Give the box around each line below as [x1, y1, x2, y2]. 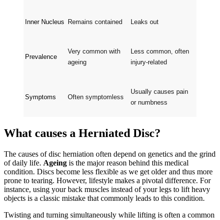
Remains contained [68, 18, 122, 26]
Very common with [68, 47, 120, 55]
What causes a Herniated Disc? [4, 126, 161, 139]
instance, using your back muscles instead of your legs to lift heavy [4, 185, 210, 193]
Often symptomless [68, 93, 124, 101]
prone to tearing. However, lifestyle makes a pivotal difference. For [4, 176, 211, 185]
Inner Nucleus [25, 18, 64, 26]
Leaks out [131, 18, 159, 26]
